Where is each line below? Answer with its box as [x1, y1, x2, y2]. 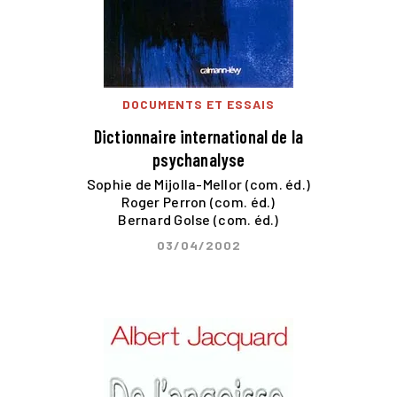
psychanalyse [152, 149, 245, 171]
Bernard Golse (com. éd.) [118, 210, 279, 228]
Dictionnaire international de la [93, 126, 304, 148]
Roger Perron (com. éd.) [121, 192, 276, 210]
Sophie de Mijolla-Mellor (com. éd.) [86, 175, 311, 192]
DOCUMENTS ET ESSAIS [122, 97, 275, 113]
